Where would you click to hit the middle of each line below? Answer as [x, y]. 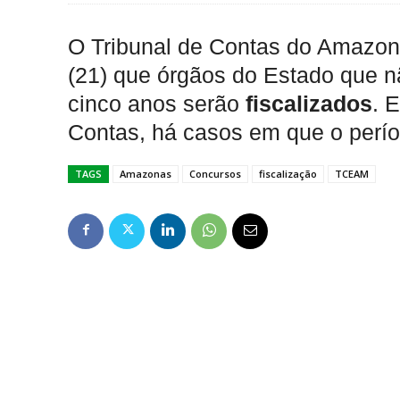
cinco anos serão [157, 104]
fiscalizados [309, 104]
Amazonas [146, 174]
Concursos [215, 174]
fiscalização [288, 174]
